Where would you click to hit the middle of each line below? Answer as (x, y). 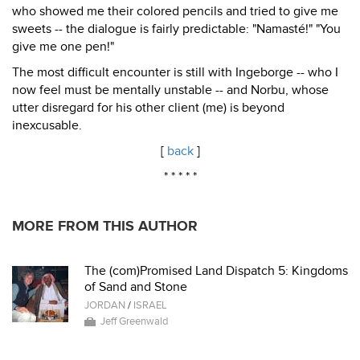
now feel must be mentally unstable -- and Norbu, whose (170, 90)
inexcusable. (47, 125)
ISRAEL (150, 305)
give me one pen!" (63, 47)
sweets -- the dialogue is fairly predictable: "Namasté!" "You (176, 29)
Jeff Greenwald (134, 321)
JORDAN (105, 305)
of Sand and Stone (136, 287)
